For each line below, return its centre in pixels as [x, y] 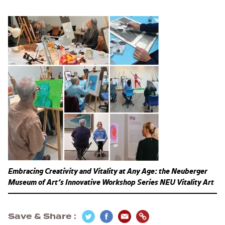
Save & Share [41, 216]
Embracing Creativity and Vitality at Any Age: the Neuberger [108, 172]
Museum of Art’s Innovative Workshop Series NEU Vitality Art [111, 183]
